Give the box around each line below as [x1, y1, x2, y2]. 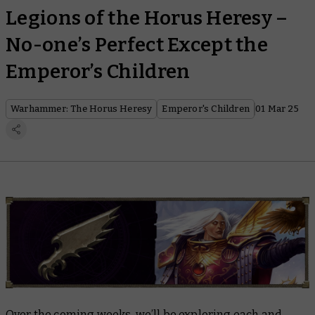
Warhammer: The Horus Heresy [11, 103, 153, 114]
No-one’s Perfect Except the [6, 33, 269, 56]
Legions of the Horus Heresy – [6, 6, 288, 30]
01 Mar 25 [255, 103, 299, 114]
